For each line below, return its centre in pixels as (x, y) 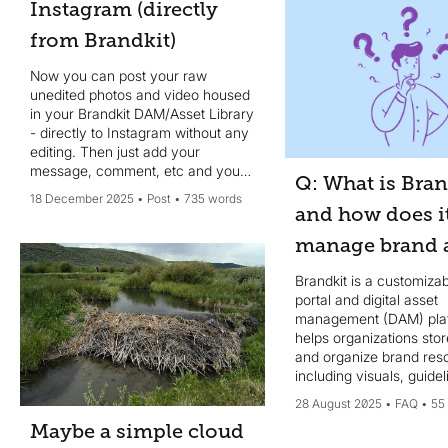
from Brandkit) (103, 40)
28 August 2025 (338, 404)
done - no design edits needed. (129, 189)
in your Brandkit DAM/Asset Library (142, 113)
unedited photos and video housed (140, 94)
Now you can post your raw (118, 75)
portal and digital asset (366, 300)
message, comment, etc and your (137, 170)
